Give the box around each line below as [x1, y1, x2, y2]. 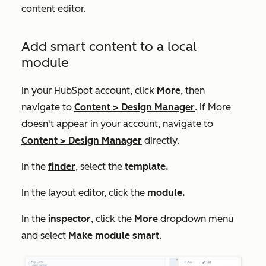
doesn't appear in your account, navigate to [21, 118, 213, 129]
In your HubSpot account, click [21, 84, 157, 96]
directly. [142, 134, 179, 146]
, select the [75, 160, 125, 172]
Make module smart [68, 229, 159, 241]
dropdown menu [158, 213, 233, 224]
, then [180, 84, 205, 96]
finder [48, 160, 75, 172]
